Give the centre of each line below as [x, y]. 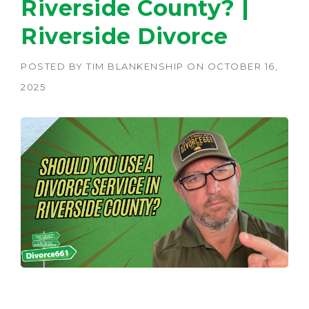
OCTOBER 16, [242, 66]
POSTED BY [53, 66]
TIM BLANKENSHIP [135, 66]
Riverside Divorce [124, 36]
